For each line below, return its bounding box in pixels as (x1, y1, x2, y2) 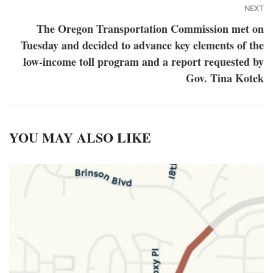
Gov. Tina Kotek (186, 69, 264, 86)
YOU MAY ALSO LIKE (9, 127, 151, 147)
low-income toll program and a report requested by (23, 53, 264, 69)
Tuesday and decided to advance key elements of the (21, 37, 264, 53)
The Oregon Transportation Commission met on (37, 20, 264, 37)
